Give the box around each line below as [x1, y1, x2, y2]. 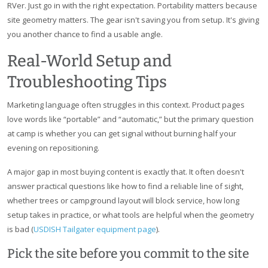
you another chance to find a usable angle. [7, 29, 163, 40]
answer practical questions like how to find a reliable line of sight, [7, 181, 243, 192]
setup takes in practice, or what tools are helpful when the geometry [7, 209, 254, 221]
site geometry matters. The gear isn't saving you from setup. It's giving [7, 14, 259, 26]
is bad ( [7, 224, 33, 235]
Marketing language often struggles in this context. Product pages [7, 99, 245, 111]
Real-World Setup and [7, 51, 172, 71]
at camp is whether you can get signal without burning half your [7, 128, 236, 139]
